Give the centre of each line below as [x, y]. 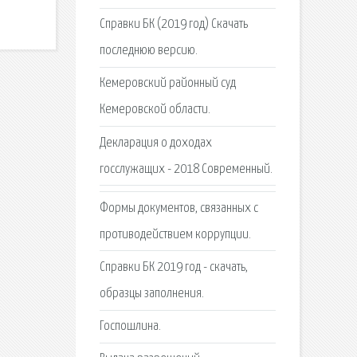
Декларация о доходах [155, 143]
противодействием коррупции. [175, 234]
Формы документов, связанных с [178, 208]
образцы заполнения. [151, 294]
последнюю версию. [148, 51]
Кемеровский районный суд [167, 84]
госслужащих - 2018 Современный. [186, 169]
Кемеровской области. [155, 110]
